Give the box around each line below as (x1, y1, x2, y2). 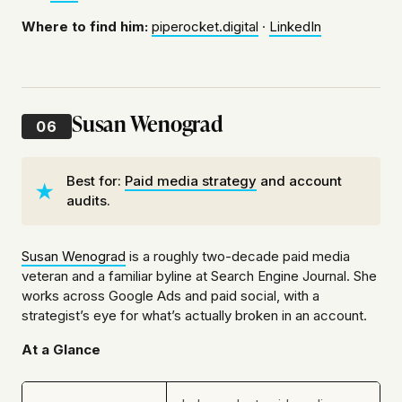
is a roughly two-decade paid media (126, 248, 350, 266)
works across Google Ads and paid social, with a (22, 287, 319, 305)
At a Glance (22, 341, 100, 359)
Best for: (66, 172, 125, 190)
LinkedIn (269, 18, 321, 36)
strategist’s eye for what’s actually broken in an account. (22, 307, 367, 325)
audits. (66, 192, 110, 210)
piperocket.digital (152, 18, 258, 36)
